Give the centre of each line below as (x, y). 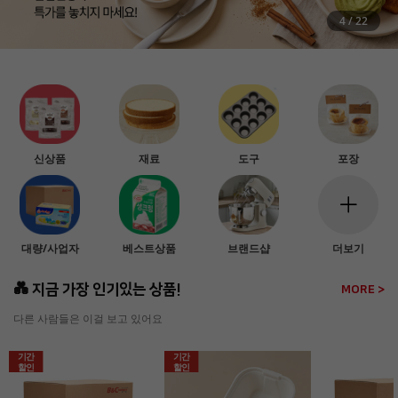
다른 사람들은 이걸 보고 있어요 (88, 319)
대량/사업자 (50, 249)
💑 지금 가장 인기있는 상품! (97, 290)
